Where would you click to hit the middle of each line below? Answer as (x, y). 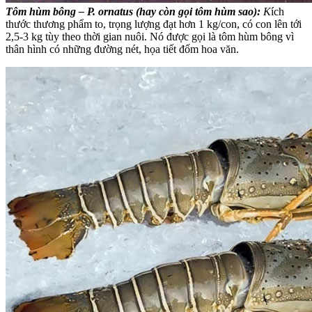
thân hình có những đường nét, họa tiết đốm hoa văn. (122, 49)
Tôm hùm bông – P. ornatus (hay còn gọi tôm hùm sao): (133, 11)
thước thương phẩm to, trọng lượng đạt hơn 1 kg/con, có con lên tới (154, 24)
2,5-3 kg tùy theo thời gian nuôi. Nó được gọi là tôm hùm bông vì (150, 36)
